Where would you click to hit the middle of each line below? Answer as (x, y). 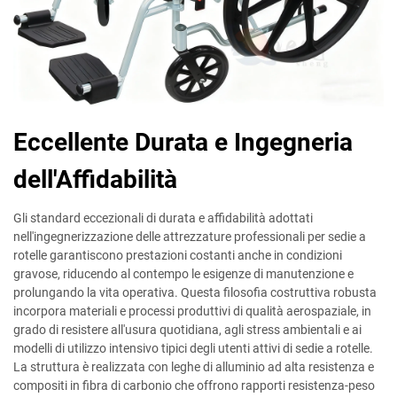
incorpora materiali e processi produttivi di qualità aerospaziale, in (192, 311)
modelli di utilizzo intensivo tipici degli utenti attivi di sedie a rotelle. (193, 348)
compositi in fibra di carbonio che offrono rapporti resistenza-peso (194, 385)
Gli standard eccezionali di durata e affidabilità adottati (163, 218)
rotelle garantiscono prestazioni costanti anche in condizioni (178, 255)
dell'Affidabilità (95, 179)
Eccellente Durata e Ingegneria (183, 142)
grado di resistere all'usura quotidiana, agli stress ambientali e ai (187, 330)
